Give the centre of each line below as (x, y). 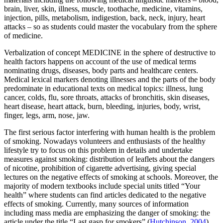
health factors (26, 62)
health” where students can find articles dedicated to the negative (105, 195)
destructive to (194, 53)
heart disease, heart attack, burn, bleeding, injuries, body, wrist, (102, 107)
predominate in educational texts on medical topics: (84, 89)
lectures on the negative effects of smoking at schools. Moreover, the (111, 177)
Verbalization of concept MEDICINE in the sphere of (88, 53)
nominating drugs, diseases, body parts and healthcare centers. (101, 71)
